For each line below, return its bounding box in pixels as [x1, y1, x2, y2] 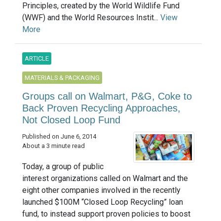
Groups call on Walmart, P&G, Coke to [22, 90, 192, 102]
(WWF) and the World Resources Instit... [22, 12, 160, 22]
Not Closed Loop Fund [22, 114, 120, 125]
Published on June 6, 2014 [22, 132, 96, 140]
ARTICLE [25, 54, 49, 62]
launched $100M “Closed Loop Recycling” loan [22, 197, 183, 207]
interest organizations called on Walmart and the [22, 173, 188, 183]
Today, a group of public [22, 161, 104, 171]
